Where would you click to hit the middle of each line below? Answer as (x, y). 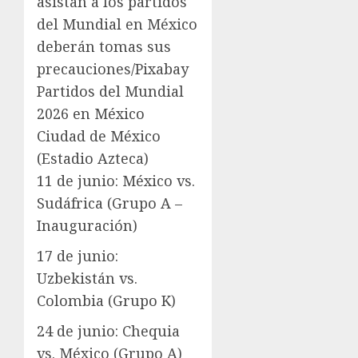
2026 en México (91, 114)
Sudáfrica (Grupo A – (109, 203)
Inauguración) (87, 226)
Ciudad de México (99, 136)
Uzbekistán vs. (87, 278)
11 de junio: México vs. (116, 181)
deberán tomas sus (104, 47)
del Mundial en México (117, 24)
